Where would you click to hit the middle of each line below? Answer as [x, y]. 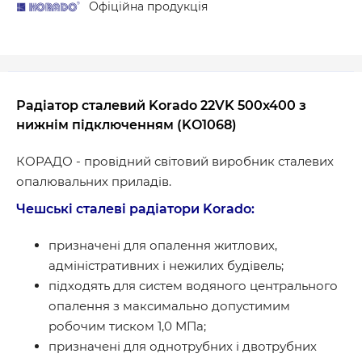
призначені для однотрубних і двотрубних [183, 346]
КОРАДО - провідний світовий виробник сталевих [175, 161]
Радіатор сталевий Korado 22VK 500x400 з [161, 105]
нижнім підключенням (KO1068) [126, 124]
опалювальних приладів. [94, 181]
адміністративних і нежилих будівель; [166, 265]
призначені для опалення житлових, [163, 245]
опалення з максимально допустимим [169, 305]
